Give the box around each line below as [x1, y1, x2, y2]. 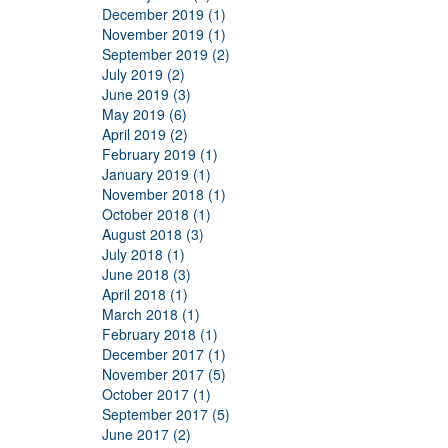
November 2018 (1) [102, 184, 226, 204]
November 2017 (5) [102, 364, 226, 384]
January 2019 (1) [102, 164, 211, 184]
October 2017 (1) [102, 384, 211, 404]
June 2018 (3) [102, 264, 191, 284]
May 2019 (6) [102, 104, 187, 124]
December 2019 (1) [102, 4, 226, 24]
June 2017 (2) [102, 424, 191, 444]
